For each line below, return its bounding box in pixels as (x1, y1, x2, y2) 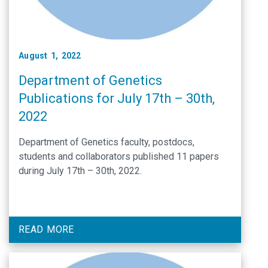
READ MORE (19, 223, 74, 235)
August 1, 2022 (19, 50, 81, 60)
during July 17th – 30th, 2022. (19, 165, 142, 176)
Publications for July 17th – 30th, (19, 90, 215, 106)
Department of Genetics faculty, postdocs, (19, 136, 194, 148)
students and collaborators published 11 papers (19, 150, 219, 162)
